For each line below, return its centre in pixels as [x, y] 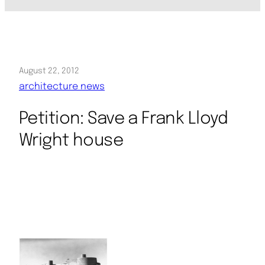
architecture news [62, 87]
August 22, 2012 [49, 71]
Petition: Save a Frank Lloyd [124, 119]
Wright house [71, 141]
